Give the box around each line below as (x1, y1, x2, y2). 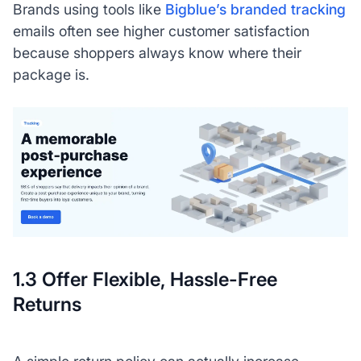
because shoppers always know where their (12, 44, 301, 62)
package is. (12, 66, 89, 84)
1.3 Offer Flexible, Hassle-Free (12, 267, 277, 291)
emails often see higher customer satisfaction (12, 23, 309, 40)
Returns (12, 292, 81, 316)
